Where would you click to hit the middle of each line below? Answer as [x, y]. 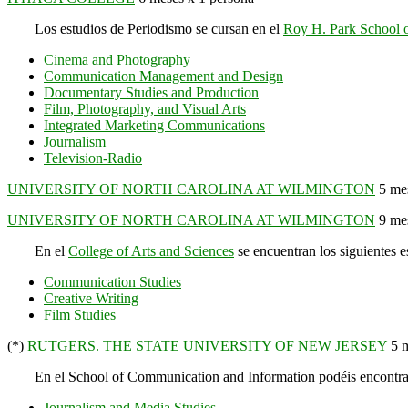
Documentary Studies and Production [151, 92]
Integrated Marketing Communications [154, 125]
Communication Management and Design [163, 76]
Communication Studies [112, 281]
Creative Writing [91, 298]
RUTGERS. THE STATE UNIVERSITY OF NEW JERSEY [207, 345]
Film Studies [80, 314]
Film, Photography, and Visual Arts [145, 108]
